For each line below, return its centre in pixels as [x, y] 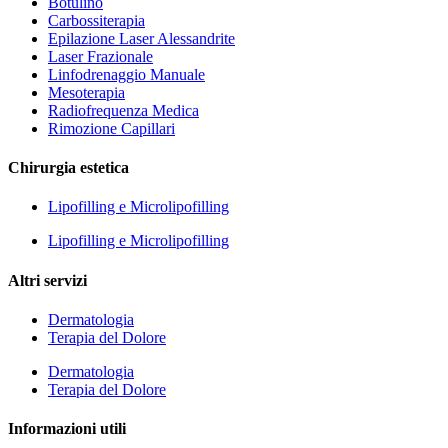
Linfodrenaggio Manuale [126, 74]
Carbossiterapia [96, 20]
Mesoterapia [86, 92]
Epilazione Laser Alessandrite [141, 38]
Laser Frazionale [100, 56]
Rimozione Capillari [111, 128]
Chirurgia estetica [68, 168]
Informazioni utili [67, 429]
